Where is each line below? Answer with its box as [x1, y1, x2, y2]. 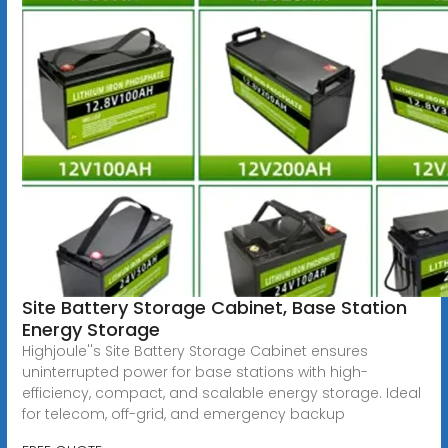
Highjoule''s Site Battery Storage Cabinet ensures [21, 340, 368, 361]
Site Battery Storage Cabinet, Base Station [21, 294, 407, 320]
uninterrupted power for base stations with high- [21, 361, 368, 382]
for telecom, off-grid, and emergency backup [21, 403, 345, 424]
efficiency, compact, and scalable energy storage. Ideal [21, 382, 421, 403]
